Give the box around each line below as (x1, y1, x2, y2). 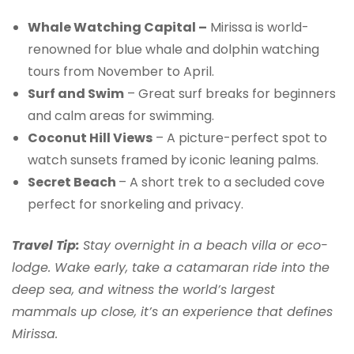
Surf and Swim (28, 84, 124, 103)
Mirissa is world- (207, 17, 309, 36)
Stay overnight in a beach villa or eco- (83, 235, 328, 254)
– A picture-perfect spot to (153, 128, 327, 147)
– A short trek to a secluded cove (119, 172, 325, 191)
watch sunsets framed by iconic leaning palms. (28, 150, 318, 169)
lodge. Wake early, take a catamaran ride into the (12, 258, 330, 277)
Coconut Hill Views (28, 128, 153, 147)
